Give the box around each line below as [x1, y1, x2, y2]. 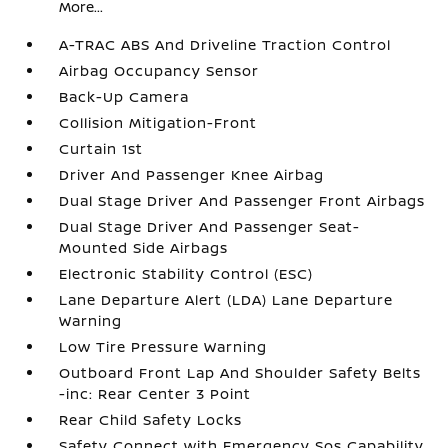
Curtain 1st [59, 138, 144, 158]
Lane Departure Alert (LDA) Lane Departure [59, 289, 394, 309]
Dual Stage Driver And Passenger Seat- [59, 216, 361, 236]
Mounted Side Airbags [59, 237, 229, 257]
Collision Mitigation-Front [59, 112, 258, 132]
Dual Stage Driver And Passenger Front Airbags [59, 190, 426, 210]
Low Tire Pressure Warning [59, 336, 268, 356]
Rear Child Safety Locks [59, 409, 243, 429]
